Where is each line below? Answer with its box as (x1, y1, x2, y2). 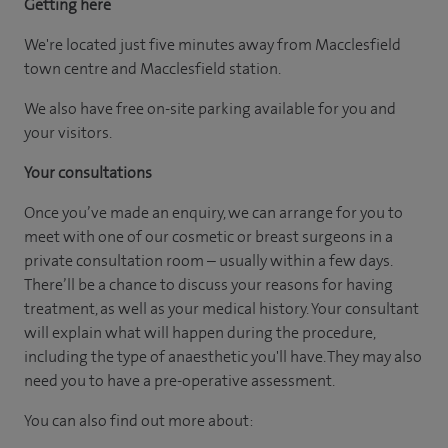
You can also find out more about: (24, 410, 253, 431)
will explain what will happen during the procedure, (24, 322, 375, 343)
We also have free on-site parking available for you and (24, 98, 396, 119)
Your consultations (24, 162, 152, 183)
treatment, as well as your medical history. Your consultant (24, 298, 419, 319)
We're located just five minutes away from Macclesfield (24, 34, 401, 55)
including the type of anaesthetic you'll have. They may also (24, 346, 422, 367)
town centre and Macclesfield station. (24, 58, 281, 79)
